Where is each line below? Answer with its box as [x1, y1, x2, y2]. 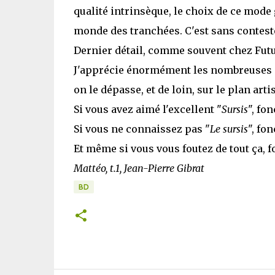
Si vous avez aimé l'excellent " [73, 103, 222, 115]
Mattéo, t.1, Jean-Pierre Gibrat [73, 162, 204, 174]
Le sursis [209, 123, 248, 135]
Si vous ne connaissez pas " [73, 123, 210, 135]
